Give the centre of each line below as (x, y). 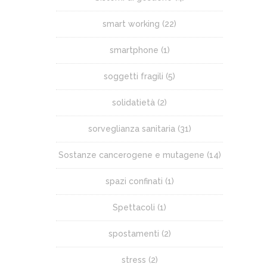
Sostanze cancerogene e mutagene (131, 155)
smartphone (134, 50)
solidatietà (133, 102)
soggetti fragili (133, 76)
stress (133, 260)
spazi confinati (134, 181)
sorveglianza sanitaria (131, 128)
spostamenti (133, 233)
